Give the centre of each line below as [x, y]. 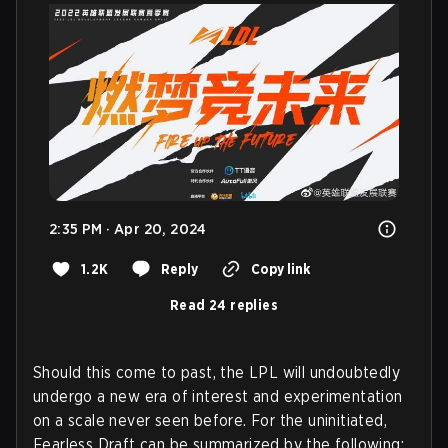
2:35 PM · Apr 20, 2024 [128, 228]
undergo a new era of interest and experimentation [218, 396]
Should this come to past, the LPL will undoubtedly [216, 372]
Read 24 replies [224, 304]
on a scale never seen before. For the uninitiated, [210, 420]
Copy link [280, 268]
